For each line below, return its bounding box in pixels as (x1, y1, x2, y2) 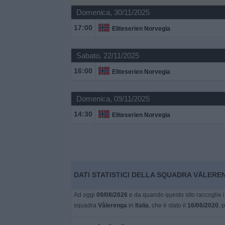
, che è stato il (148, 202, 187, 209)
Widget (8, 20, 32, 28)
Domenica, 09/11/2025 (76, 94, 150, 103)
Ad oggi (73, 191, 96, 198)
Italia (135, 202, 149, 209)
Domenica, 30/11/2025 (76, 8, 150, 17)
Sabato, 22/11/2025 (76, 51, 139, 60)
